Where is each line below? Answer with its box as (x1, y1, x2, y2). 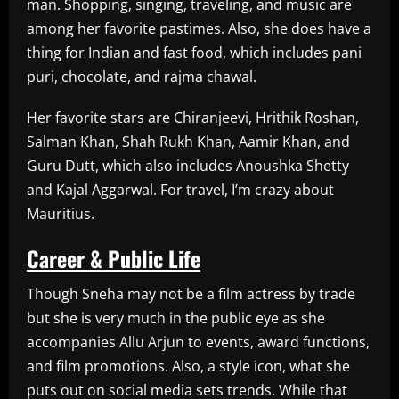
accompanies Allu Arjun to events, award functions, (27, 331, 370, 352)
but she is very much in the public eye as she (27, 307, 325, 328)
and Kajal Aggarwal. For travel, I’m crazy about (27, 179, 334, 199)
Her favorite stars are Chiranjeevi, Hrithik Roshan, (27, 107, 359, 127)
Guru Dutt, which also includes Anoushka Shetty (27, 155, 349, 175)
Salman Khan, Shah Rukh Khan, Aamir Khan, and (27, 131, 350, 151)
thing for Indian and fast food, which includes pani (27, 42, 362, 62)
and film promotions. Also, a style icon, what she (27, 355, 350, 376)
